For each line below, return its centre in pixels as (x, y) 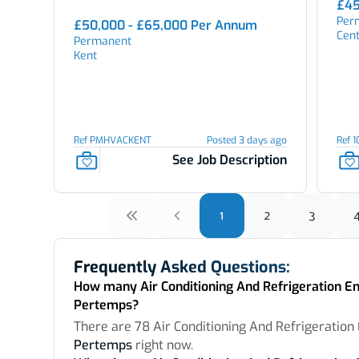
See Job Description (230, 160)
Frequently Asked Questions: (182, 267)
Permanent (102, 41)
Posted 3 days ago (247, 140)
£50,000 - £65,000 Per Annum (165, 25)
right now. (162, 345)
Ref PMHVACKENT (112, 140)
